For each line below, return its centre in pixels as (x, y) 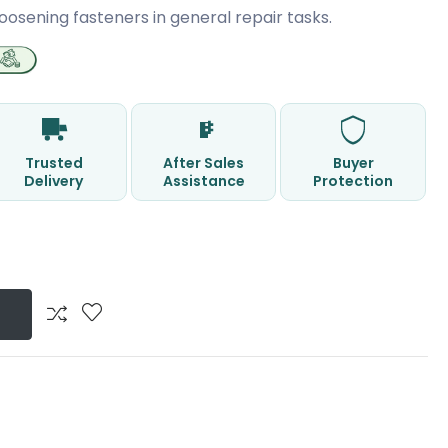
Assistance (203, 180)
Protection (353, 180)
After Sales (204, 162)
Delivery (54, 180)
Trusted (53, 162)
